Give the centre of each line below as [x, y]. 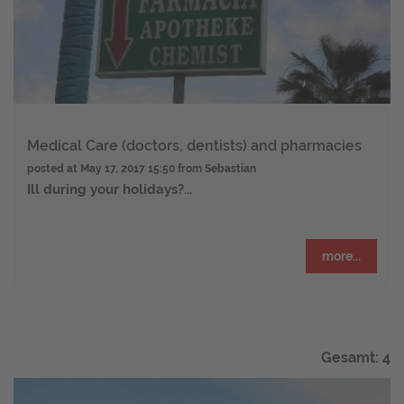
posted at [54, 169]
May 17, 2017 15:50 [128, 169]
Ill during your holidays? [106, 190]
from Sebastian [217, 169]
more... [341, 257]
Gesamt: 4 [356, 358]
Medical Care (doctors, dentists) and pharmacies [194, 146]
